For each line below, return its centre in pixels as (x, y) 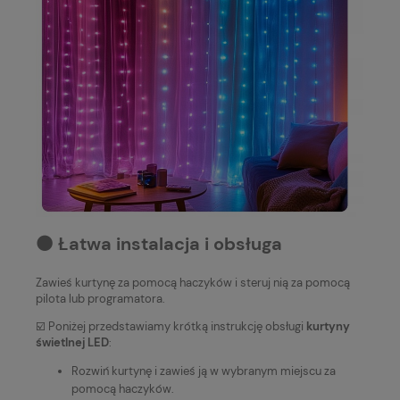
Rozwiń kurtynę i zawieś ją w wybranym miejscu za (204, 371)
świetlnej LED (72, 342)
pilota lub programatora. (100, 299)
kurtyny (328, 326)
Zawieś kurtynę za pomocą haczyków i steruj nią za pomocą (193, 283)
